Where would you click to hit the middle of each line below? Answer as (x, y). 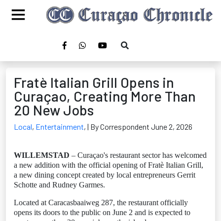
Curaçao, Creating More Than (105, 96)
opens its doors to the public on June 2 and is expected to (102, 212)
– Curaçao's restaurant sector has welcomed (138, 155)
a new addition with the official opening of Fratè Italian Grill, (109, 165)
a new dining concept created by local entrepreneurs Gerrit (105, 175)
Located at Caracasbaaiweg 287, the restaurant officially (101, 203)
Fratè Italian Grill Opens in (94, 82)
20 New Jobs (54, 110)
